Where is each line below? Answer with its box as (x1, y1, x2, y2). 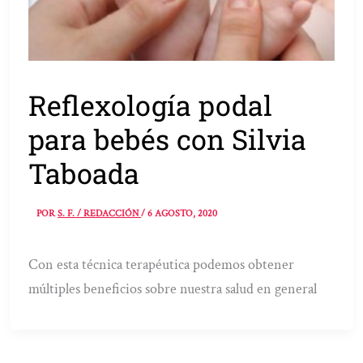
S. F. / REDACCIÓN (58, 207, 142, 220)
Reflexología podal (28, 86, 273, 123)
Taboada (28, 154, 140, 191)
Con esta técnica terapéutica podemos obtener (28, 255, 295, 275)
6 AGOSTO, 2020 (147, 207, 218, 220)
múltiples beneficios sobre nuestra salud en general (28, 280, 318, 299)
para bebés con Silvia (28, 120, 307, 157)
